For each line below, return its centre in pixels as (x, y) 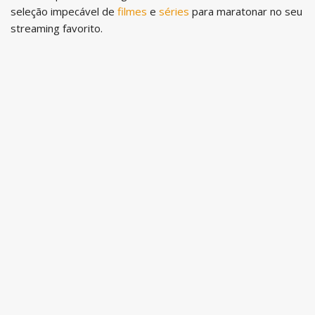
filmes (132, 11)
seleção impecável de (64, 11)
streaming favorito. (57, 28)
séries (174, 11)
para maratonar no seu (246, 11)
